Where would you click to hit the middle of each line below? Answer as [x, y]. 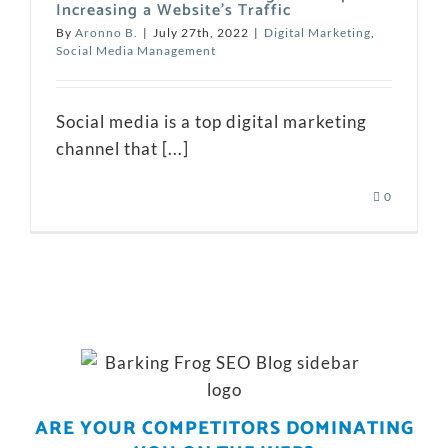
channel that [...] [122, 149]
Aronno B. [106, 33]
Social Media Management [136, 51]
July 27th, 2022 [201, 33]
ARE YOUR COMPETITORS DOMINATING [224, 429]
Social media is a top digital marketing [211, 122]
